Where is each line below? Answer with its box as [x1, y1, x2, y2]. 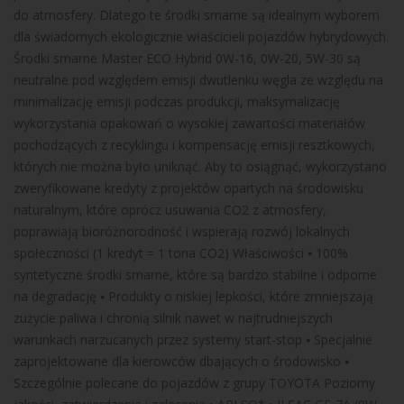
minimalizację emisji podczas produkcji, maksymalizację [14, 92, 340, 110]
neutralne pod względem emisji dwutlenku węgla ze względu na [14, 70, 383, 88]
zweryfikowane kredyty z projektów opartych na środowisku [14, 179, 363, 197]
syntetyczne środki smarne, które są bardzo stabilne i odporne [14, 265, 377, 283]
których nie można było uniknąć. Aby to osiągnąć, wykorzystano [14, 157, 387, 175]
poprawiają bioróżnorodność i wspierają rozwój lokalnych [14, 222, 350, 240]
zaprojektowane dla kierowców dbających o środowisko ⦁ [14, 352, 349, 370]
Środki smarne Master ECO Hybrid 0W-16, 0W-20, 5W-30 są [14, 49, 361, 67]
